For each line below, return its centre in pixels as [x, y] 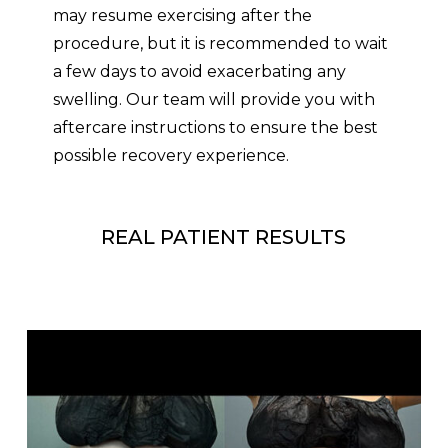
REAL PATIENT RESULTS [224, 237]
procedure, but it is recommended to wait [220, 43]
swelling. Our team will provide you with [213, 99]
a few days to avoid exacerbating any [199, 71]
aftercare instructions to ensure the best [215, 127]
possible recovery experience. [170, 155]
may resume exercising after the [182, 15]
